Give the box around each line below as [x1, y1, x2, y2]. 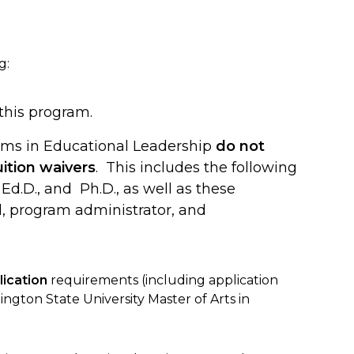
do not [216, 137, 265, 155]
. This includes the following [96, 158, 297, 176]
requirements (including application [47, 272, 278, 288]
